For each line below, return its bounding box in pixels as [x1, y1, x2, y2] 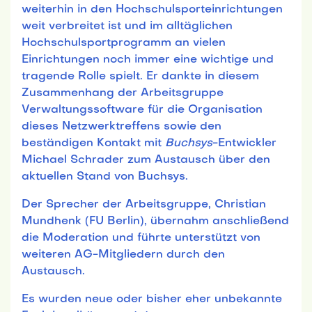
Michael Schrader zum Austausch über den [22, 154, 270, 166]
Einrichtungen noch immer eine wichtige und [22, 54, 274, 65]
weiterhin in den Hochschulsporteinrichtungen [22, 3, 283, 15]
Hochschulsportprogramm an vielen [22, 37, 226, 49]
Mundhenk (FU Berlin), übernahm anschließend [22, 215, 289, 227]
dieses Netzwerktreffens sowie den [22, 120, 221, 132]
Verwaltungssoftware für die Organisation [22, 104, 263, 116]
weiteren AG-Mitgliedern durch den [22, 249, 225, 260]
